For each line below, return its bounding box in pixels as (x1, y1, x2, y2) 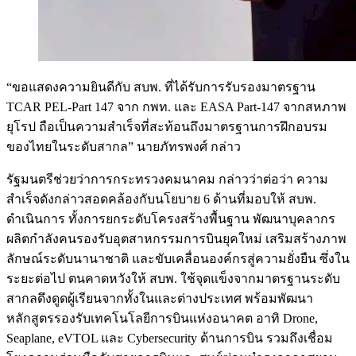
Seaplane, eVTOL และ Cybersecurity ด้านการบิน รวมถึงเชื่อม (6, 331, 333, 346)
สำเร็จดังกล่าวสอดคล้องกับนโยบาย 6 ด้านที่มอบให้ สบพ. (6, 192, 316, 207)
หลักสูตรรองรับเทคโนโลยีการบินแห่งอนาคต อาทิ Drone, (6, 311, 318, 326)
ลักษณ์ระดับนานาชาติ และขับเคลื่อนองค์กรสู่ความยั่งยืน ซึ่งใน (6, 252, 350, 266)
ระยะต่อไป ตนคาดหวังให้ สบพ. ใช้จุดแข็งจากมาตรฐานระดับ (6, 272, 340, 286)
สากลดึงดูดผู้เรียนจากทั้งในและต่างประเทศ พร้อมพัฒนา (6, 292, 313, 306)
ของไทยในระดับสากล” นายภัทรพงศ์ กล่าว (6, 140, 241, 154)
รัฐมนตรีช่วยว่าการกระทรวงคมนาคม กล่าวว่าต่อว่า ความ (6, 172, 328, 187)
